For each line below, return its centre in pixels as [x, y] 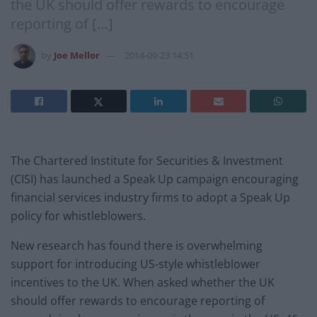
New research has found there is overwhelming [137, 245]
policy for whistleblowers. [78, 215]
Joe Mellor [77, 55]
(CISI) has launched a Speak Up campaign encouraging [155, 179]
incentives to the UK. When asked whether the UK [143, 282]
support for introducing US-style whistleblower [136, 264]
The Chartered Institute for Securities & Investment [147, 160]
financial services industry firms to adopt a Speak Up [150, 197]
